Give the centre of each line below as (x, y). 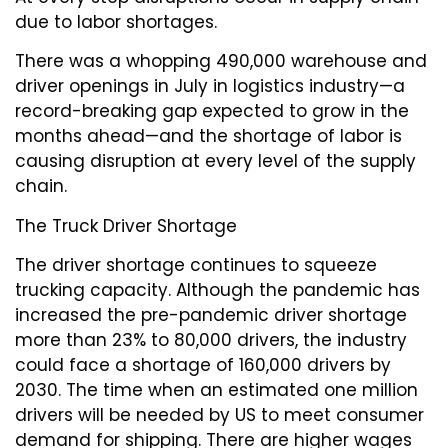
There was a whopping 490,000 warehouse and (221, 61)
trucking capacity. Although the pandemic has (217, 289)
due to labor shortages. (116, 21)
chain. (41, 186)
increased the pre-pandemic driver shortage (211, 314)
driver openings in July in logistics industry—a (210, 86)
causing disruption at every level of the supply (215, 161)
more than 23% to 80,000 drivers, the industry (211, 339)
